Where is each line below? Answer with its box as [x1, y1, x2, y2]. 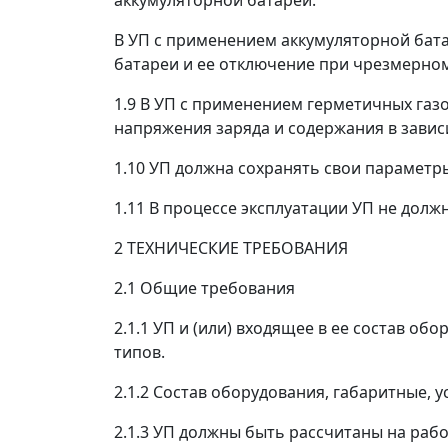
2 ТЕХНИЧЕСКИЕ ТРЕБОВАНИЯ [114, 237, 348, 259]
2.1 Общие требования [114, 277, 295, 299]
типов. [114, 341, 165, 363]
